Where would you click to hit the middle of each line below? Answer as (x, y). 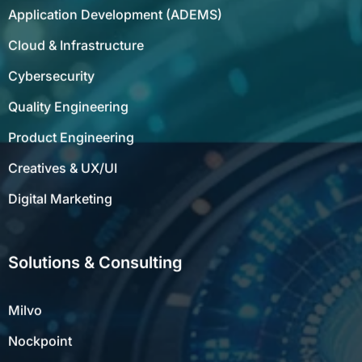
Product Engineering (71, 129)
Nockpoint (40, 333)
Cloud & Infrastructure (76, 37)
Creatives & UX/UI (63, 160)
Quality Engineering (68, 98)
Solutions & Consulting (95, 254)
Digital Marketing (60, 190)
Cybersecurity (51, 67)
